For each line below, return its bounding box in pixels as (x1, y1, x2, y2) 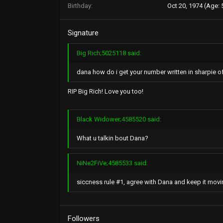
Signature (68, 28, 99, 37)
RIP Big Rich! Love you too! (68, 87, 143, 95)
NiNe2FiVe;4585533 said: (77, 159, 148, 167)
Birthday (68, 2, 91, 9)
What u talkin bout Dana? (77, 134, 148, 142)
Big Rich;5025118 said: (77, 49, 141, 57)
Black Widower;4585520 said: (77, 115, 161, 123)
